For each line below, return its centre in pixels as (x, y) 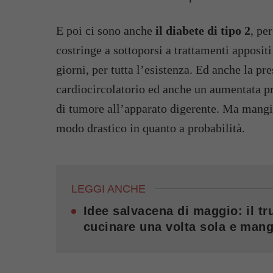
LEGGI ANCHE (108, 189)
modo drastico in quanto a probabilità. (151, 128)
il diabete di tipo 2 (201, 30)
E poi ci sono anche (104, 30)
